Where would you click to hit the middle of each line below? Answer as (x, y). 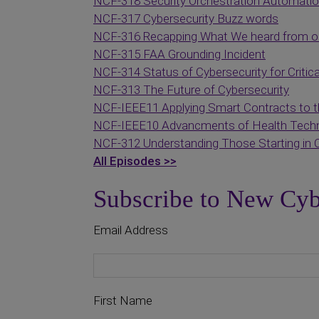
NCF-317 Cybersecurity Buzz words (186, 19)
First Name (123, 300)
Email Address (131, 230)
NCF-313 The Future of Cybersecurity (191, 90)
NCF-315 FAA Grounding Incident (179, 54)
